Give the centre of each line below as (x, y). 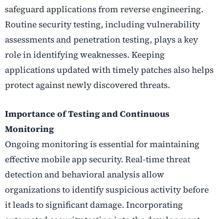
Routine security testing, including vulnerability (102, 24)
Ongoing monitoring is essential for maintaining (102, 144)
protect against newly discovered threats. (88, 85)
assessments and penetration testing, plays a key (101, 39)
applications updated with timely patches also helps (109, 70)
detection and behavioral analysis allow (85, 174)
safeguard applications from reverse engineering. (104, 9)
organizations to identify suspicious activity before (107, 189)
